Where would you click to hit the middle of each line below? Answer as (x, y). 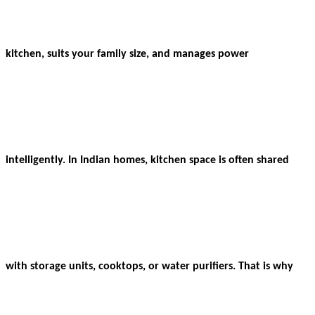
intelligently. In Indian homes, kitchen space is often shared (147, 160)
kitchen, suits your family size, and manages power (127, 54)
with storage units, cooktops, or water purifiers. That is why (149, 266)
